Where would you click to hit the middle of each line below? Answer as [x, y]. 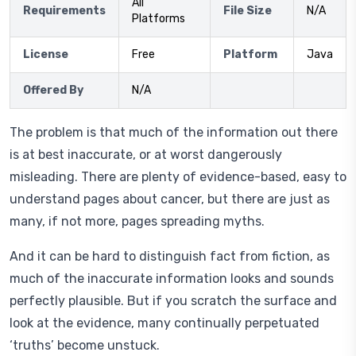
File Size [248, 11]
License [46, 54]
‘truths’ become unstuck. [85, 345]
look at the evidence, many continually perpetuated [164, 323]
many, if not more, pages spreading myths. [137, 221]
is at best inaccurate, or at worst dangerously [146, 155]
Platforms [159, 19]
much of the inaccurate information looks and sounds [172, 279]
